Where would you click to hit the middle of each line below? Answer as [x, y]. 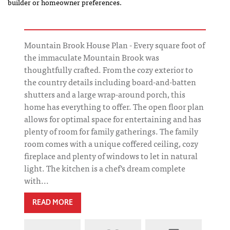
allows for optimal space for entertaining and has [113, 118]
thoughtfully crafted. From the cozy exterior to [109, 69]
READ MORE [53, 202]
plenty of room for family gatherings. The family [111, 131]
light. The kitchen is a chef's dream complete [105, 168]
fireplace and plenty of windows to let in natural [111, 155]
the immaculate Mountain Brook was [92, 57]
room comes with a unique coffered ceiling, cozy [111, 143]
